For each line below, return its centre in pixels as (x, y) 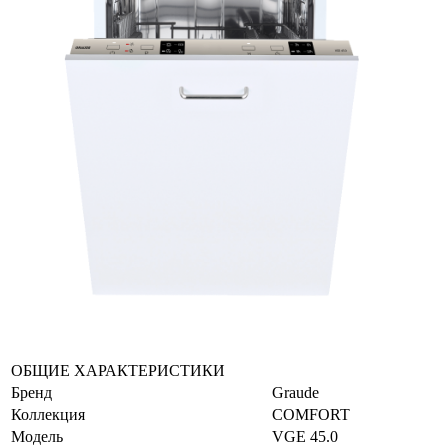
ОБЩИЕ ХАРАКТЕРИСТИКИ (118, 371)
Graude (295, 393)
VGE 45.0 (305, 437)
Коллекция (48, 415)
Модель (37, 437)
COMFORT (311, 415)
